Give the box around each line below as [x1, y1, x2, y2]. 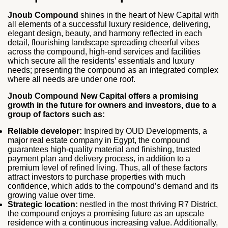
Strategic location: [8, 199, 78, 209]
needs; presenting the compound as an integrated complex [8, 65, 218, 74]
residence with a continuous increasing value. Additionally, [8, 218, 218, 227]
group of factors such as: [8, 109, 105, 119]
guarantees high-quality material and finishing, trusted [8, 145, 201, 154]
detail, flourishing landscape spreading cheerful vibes [8, 38, 199, 47]
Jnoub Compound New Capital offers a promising [8, 91, 198, 100]
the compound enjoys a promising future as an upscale [8, 209, 204, 218]
